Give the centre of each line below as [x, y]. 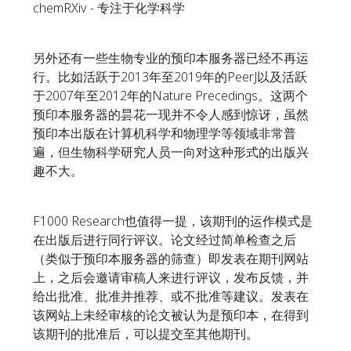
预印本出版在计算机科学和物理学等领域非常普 [165, 133]
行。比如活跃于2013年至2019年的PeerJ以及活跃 [170, 77]
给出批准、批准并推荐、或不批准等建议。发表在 [171, 296]
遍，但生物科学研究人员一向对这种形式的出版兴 [171, 152]
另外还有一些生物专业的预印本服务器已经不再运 [171, 58]
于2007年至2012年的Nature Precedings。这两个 [170, 96]
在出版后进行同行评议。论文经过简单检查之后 [165, 240]
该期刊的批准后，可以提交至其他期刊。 [146, 334]
